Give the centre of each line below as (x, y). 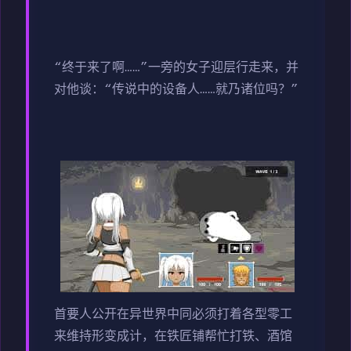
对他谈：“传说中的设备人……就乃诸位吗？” (176, 90)
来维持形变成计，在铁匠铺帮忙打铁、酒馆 (173, 337)
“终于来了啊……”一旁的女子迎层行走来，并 (176, 69)
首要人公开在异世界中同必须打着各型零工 (173, 315)
